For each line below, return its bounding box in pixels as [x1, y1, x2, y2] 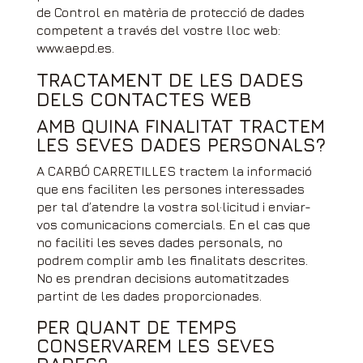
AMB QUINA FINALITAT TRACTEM [36, 115, 325, 137]
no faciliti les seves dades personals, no [36, 235, 283, 250]
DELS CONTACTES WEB [36, 88, 251, 110]
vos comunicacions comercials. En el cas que [36, 217, 310, 232]
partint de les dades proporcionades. [36, 288, 262, 303]
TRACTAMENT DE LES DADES [36, 68, 304, 91]
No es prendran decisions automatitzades [36, 271, 289, 285]
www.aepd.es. [36, 41, 114, 55]
